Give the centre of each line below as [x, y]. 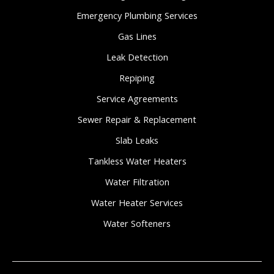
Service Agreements [137, 98]
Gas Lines [137, 36]
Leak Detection [137, 57]
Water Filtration [137, 181]
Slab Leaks [137, 140]
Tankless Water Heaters [137, 161]
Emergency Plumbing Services [137, 15]
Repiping [137, 77]
